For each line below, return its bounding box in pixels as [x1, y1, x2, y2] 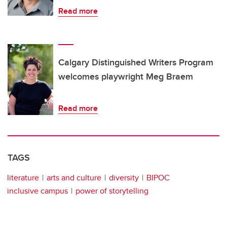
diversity [109, 172, 139, 184]
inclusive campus [7, 185, 68, 197]
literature [7, 172, 39, 184]
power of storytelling [75, 185, 148, 197]
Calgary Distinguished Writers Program [58, 56, 213, 69]
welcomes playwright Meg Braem [58, 70, 193, 84]
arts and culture [47, 172, 101, 184]
